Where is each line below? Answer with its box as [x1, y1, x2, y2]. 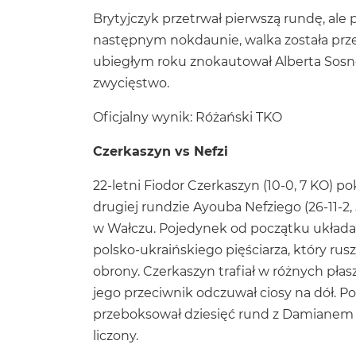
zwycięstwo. [93, 75, 169, 91]
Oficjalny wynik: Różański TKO [93, 109, 282, 125]
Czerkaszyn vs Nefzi [93, 143, 228, 159]
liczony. [93, 327, 138, 343]
